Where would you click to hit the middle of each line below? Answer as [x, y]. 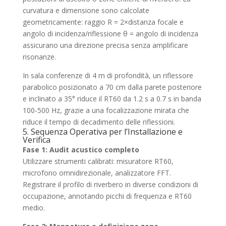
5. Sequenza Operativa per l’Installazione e [102, 132]
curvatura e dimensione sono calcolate [86, 10]
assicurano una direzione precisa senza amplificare [105, 45]
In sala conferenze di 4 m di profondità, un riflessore [108, 75]
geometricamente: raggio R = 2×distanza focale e [103, 22]
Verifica [36, 140]
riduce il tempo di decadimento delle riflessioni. [99, 122]
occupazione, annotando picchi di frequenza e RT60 [107, 196]
